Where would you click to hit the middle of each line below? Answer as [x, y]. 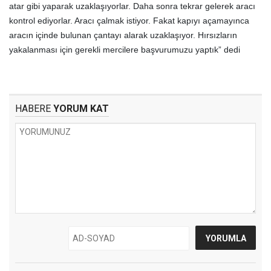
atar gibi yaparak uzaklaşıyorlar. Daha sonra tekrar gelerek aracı [132, 6]
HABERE [33, 109]
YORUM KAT [80, 109]
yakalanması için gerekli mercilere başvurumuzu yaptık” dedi [125, 50]
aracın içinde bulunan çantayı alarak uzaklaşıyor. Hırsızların [123, 35]
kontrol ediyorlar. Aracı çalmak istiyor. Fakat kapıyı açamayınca [129, 21]
